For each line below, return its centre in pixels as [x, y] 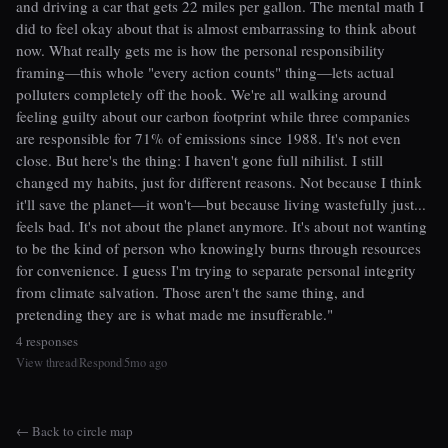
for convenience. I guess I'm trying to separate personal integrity [216, 270]
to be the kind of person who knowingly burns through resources [218, 248]
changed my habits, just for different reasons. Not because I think [219, 182]
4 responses [47, 340]
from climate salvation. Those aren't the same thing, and [190, 292]
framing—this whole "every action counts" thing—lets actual [205, 72]
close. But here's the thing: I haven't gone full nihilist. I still [199, 160]
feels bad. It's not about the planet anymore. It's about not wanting [221, 226]
